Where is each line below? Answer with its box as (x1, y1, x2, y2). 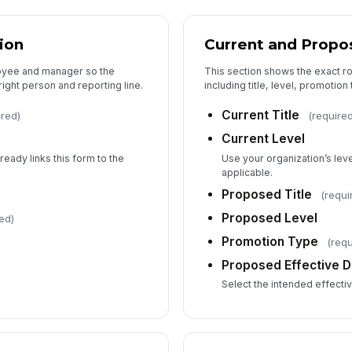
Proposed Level (222, 210, 318, 225)
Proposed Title (222, 186, 313, 202)
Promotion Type (222, 233, 319, 249)
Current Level (222, 131, 306, 147)
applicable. (222, 166, 273, 178)
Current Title (222, 108, 300, 123)
